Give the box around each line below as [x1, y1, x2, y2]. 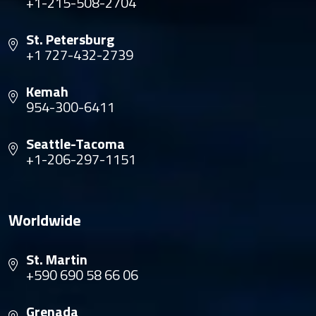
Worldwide [8, 208, 81, 233]
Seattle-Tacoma [26, 133, 125, 155]
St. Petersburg [26, 28, 114, 51]
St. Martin [26, 248, 87, 271]
